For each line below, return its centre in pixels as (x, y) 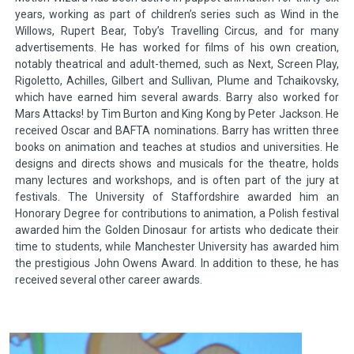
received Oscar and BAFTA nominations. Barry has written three (177, 131)
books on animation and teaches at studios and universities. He (177, 147)
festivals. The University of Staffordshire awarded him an (177, 197)
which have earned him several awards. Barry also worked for (177, 98)
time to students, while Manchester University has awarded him (177, 247)
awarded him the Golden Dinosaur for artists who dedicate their (177, 230)
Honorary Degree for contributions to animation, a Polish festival (177, 214)
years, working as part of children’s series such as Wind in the (177, 15)
